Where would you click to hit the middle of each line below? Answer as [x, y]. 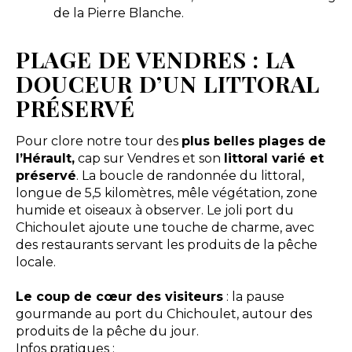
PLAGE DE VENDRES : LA [155, 59]
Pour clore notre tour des [98, 141]
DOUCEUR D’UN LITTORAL [167, 83]
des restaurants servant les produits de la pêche [166, 244]
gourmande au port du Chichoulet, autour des [163, 313]
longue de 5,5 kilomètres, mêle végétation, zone [166, 192]
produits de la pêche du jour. [107, 331]
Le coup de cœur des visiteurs [119, 296]
